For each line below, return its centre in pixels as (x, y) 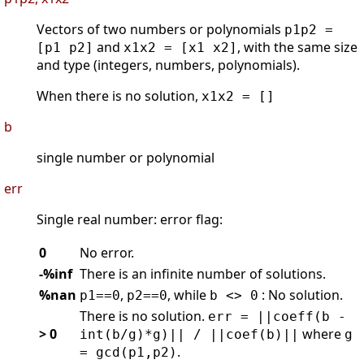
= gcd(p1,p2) (128, 353)
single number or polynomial (126, 158)
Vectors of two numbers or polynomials (160, 30)
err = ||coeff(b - (277, 317)
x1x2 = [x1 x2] (180, 48)
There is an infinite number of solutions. (203, 274)
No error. (107, 253)
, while (188, 295)
